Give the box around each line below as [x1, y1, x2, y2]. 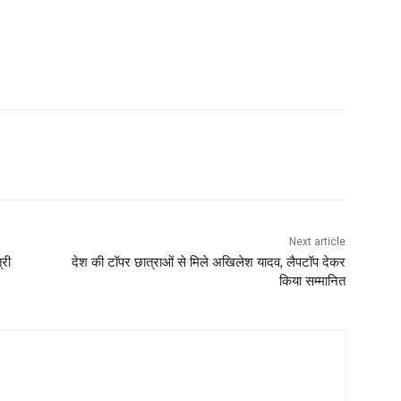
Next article [288, 235, 346, 249]
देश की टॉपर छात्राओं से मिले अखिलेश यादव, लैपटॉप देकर [71, 254, 346, 271]
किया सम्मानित [278, 273, 346, 290]
